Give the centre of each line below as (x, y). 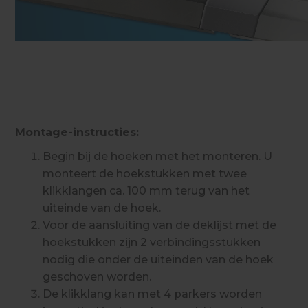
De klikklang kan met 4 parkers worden (153, 294)
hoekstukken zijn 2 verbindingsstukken (152, 242)
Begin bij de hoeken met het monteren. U (158, 156)
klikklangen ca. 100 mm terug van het (146, 190)
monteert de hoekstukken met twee (145, 173)
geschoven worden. (97, 276)
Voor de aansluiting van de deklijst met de (160, 225)
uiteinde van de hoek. (102, 208)
